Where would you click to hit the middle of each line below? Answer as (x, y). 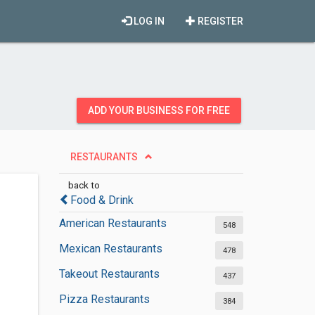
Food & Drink (102, 200)
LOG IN (148, 21)
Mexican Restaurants (110, 249)
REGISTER (219, 21)
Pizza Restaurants (104, 299)
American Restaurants (112, 223)
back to (84, 185)
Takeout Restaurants (109, 274)
